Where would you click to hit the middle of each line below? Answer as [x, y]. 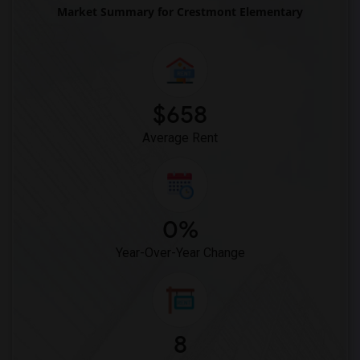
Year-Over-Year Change [180, 253]
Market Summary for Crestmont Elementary [180, 12]
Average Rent [180, 138]
